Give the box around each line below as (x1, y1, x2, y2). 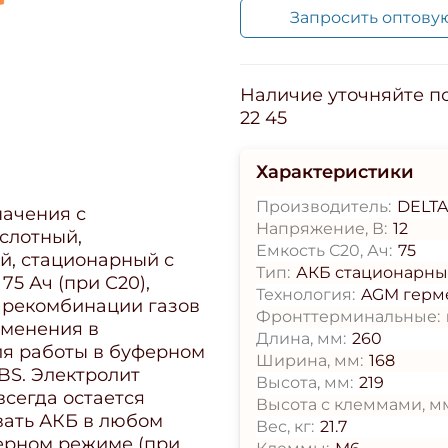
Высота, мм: (256, 372, 353, 392)
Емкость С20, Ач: (256, 240, 392, 260)
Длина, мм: (256, 328, 346, 348)
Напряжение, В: (256, 218, 387, 238)
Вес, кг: (256, 416, 314, 436)
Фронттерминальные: (256, 306, 440, 326)
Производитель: (256, 196, 391, 216)
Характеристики (256, 160, 414, 183)
